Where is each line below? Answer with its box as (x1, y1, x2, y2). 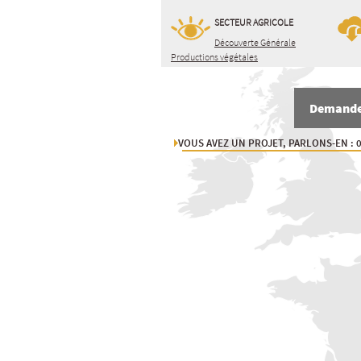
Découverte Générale (214, 36, 296, 48)
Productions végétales (171, 51, 258, 63)
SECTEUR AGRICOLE (214, 16, 293, 28)
